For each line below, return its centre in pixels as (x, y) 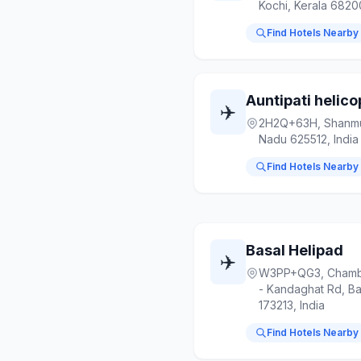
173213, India (292, 305)
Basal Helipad (295, 250)
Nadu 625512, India (309, 139)
